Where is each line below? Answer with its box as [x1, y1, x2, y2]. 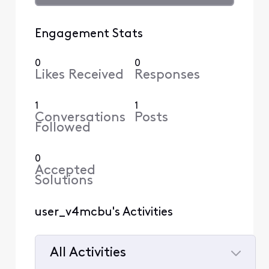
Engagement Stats [34, 28, 143, 40]
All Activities [49, 246, 126, 261]
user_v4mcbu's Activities [34, 206, 173, 219]
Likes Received [34, 68, 124, 82]
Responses [134, 68, 200, 82]
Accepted [34, 163, 95, 178]
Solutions [34, 174, 93, 188]
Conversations [34, 110, 125, 125]
